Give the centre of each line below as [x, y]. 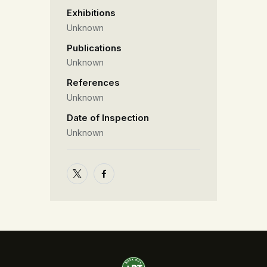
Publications [94, 48]
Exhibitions [91, 13]
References [93, 83]
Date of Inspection [108, 118]
